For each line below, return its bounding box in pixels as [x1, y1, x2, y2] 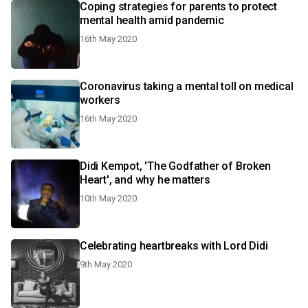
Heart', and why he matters [80, 173, 210, 186]
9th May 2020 [80, 259, 132, 269]
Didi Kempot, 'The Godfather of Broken [80, 159, 271, 173]
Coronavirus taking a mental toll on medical [80, 80, 294, 93]
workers [80, 93, 120, 107]
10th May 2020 [80, 193, 137, 203]
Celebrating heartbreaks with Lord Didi [80, 239, 268, 252]
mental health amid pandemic [80, 14, 224, 27]
